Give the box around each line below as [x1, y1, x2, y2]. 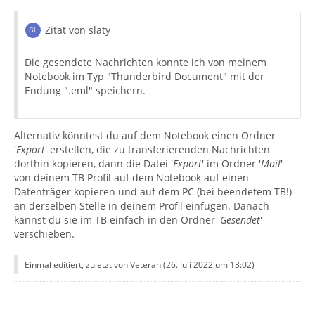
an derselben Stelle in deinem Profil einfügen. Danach [14, 198, 269, 212]
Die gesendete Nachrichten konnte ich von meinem [25, 55, 266, 69]
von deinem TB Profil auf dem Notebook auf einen [14, 170, 249, 184]
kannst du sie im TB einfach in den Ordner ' [14, 212, 220, 226]
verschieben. [14, 226, 75, 240]
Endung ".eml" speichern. [25, 83, 146, 97]
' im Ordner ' [202, 156, 261, 170]
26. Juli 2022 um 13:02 [166, 258, 252, 271]
